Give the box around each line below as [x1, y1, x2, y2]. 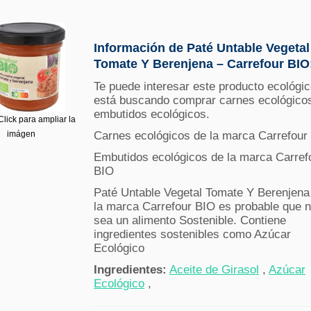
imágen [6, 129, 35, 140]
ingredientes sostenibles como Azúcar [94, 228, 292, 242]
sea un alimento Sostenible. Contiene [94, 214, 287, 228]
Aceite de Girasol [169, 263, 260, 277]
